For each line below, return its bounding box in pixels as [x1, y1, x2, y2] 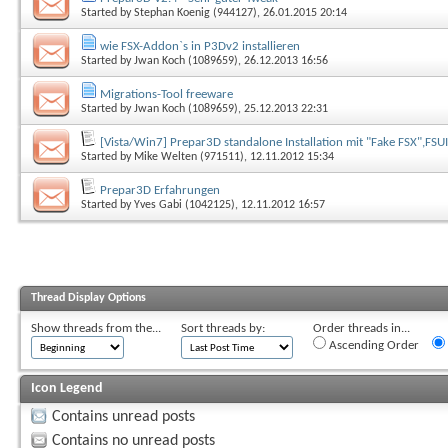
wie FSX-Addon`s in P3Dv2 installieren [100, 39, 300, 53]
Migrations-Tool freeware [100, 87, 233, 101]
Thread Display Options [31, 291, 146, 304]
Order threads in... [313, 321, 410, 335]
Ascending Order [326, 338, 419, 352]
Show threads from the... [31, 321, 161, 335]
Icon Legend [31, 380, 103, 396]
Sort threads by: [181, 321, 265, 335]
